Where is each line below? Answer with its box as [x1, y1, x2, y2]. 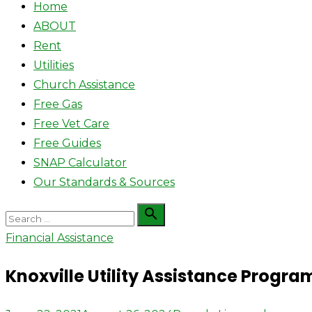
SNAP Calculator [33, 156, 127, 169]
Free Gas [33, 97, 82, 111]
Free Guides [33, 136, 101, 150]
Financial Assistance [6, 231, 114, 244]
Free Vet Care [33, 117, 109, 130]
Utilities [33, 58, 74, 72]
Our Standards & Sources [33, 175, 175, 189]
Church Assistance [33, 78, 135, 91]
